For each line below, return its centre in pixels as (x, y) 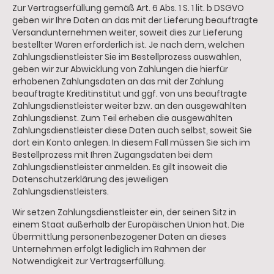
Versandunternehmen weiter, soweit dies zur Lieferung (128, 32)
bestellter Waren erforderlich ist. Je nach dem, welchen (128, 45)
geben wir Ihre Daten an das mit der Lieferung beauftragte (135, 20)
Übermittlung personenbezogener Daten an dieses (119, 237)
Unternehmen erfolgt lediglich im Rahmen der (109, 249)
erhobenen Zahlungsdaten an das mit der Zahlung (118, 81)
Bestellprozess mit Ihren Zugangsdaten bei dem (113, 155)
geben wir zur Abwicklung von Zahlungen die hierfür (120, 69)
